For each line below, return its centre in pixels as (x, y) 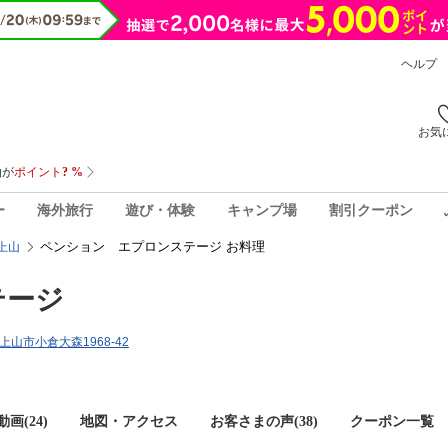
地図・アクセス (129, 421)
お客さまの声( (254, 421)
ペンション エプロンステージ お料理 (152, 246)
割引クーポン (370, 210)
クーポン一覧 (392, 421)
